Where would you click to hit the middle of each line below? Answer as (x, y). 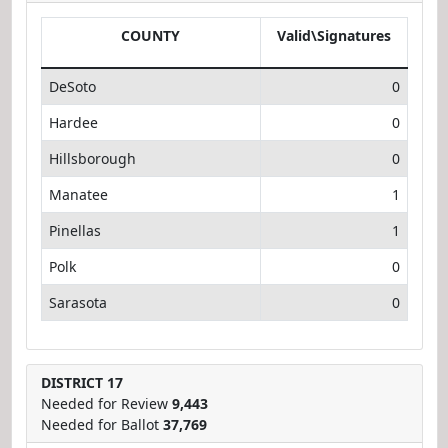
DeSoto (72, 86)
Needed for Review (106, 403)
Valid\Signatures (333, 35)
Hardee (73, 122)
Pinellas (74, 230)
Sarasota (77, 302)
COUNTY (150, 35)
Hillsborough (92, 158)
